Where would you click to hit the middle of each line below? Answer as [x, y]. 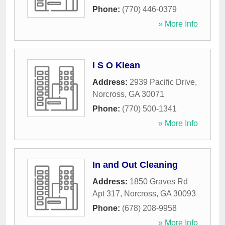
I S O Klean [116, 66]
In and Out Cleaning [135, 165]
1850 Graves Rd [159, 182]
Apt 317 [106, 194]
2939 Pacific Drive [162, 82]
